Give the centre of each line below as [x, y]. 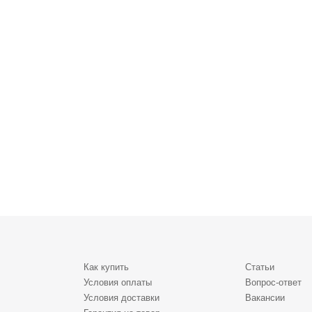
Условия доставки [121, 298]
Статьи [259, 267]
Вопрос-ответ [273, 282]
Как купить [106, 267]
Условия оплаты [117, 282]
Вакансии [265, 298]
